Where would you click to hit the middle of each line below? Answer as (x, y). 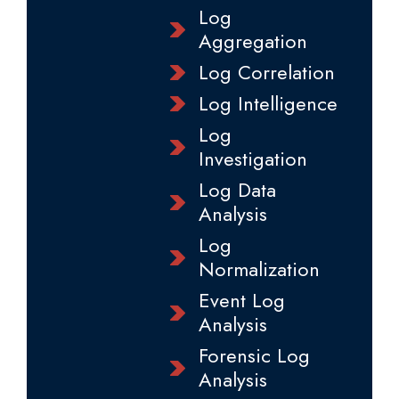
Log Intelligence (268, 103)
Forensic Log (254, 355)
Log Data (237, 190)
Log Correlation (266, 72)
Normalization (259, 269)
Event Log (241, 300)
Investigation (252, 159)
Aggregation (252, 41)
